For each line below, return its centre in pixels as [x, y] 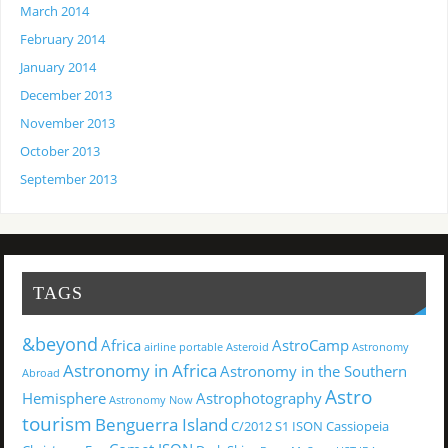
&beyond [59, 343]
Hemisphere [63, 397]
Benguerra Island [161, 424]
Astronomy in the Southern [313, 370]
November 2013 [68, 124]
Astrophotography [258, 397]
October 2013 [60, 152]
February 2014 [63, 40]
